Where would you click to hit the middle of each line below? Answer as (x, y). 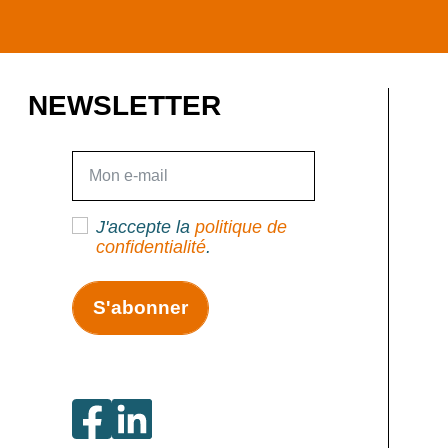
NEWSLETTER (124, 106)
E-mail (96, 160)
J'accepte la (145, 227)
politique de (240, 227)
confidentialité (150, 247)
